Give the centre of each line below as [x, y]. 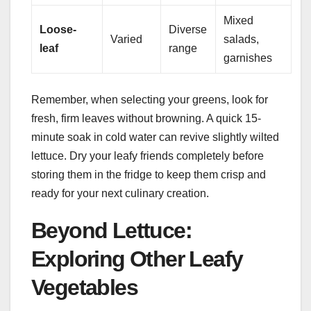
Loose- [58, 29]
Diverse [188, 29]
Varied [127, 39]
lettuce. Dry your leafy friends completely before [148, 155]
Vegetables [84, 287]
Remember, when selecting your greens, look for [150, 99]
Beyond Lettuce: [111, 230]
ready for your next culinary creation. [120, 193]
